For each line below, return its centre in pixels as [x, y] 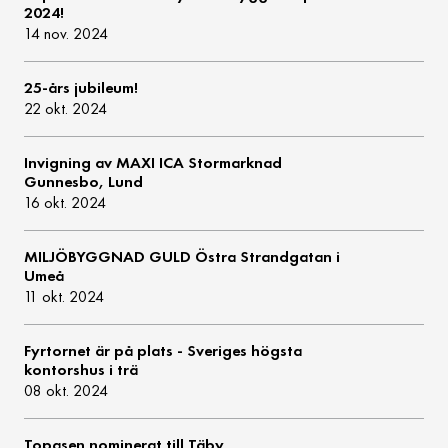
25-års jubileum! [81, 88]
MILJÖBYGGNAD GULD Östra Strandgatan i [182, 257]
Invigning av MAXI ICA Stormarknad [153, 163]
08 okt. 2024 [66, 391]
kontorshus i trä [81, 370]
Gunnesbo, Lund [84, 182]
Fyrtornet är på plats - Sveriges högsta [163, 351]
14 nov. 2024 [66, 34]
